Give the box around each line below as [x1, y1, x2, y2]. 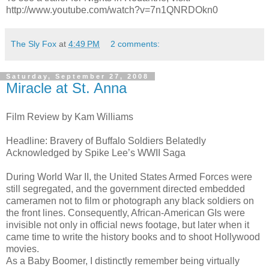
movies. [6, 243, 39, 254]
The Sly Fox [11, 39, 56, 49]
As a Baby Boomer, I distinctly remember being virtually [6, 255, 240, 266]
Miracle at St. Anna [6, 80, 127, 97]
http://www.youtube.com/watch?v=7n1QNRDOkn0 [6, 5, 218, 16]
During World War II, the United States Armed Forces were [6, 171, 252, 182]
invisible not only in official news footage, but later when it [6, 219, 249, 230]
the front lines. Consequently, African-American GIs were [6, 207, 245, 218]
